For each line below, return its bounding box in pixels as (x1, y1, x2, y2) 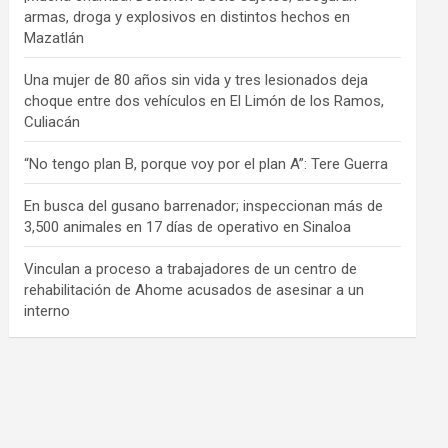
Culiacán (24, 113, 81, 131)
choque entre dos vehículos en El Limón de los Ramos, (24, 92, 385, 110)
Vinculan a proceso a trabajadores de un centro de (24, 260, 358, 278)
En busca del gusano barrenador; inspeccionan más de (24, 197, 384, 215)
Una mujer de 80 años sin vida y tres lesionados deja (24, 71, 369, 89)
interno (24, 302, 71, 320)
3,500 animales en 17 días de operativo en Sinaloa (24, 218, 352, 236)
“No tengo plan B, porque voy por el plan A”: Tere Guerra (24, 155, 389, 173)
